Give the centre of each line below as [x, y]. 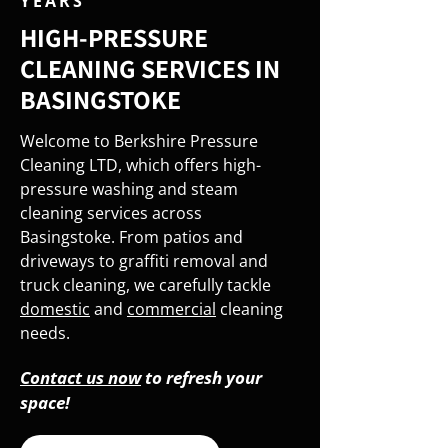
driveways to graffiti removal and [144, 261]
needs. [45, 333]
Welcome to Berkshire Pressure [139, 141]
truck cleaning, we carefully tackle [145, 285]
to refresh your [201, 377]
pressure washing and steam [129, 189]
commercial [171, 309]
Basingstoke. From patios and [131, 237]
